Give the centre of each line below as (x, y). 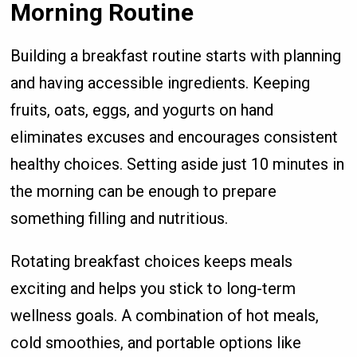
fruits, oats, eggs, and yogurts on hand (142, 110)
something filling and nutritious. (120, 218)
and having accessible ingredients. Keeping (161, 82)
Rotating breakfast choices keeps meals (152, 261)
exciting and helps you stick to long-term (153, 288)
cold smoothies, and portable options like (156, 342)
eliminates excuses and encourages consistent (175, 137)
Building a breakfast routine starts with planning (176, 55)
